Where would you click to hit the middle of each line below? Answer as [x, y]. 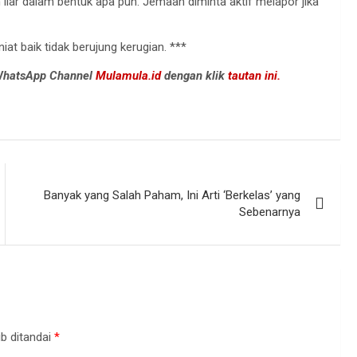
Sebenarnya [270, 212]
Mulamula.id [130, 76]
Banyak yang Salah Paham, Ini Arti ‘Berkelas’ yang [173, 196]
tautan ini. [254, 76]
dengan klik [196, 76]
